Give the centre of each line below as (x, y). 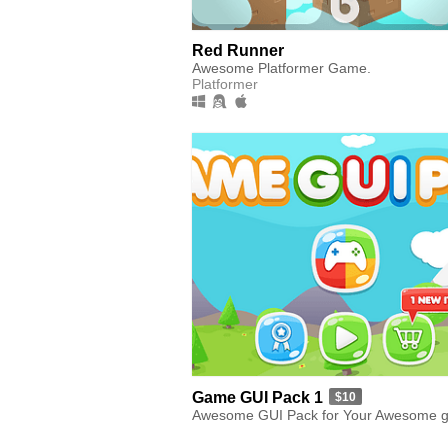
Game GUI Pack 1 (257, 397)
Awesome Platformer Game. (281, 67)
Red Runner (238, 50)
